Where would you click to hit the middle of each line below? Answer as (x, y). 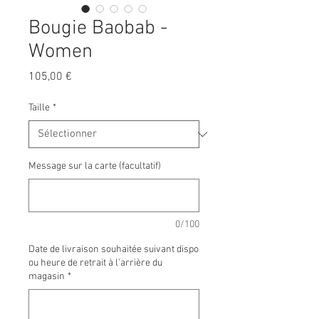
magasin (47, 277)
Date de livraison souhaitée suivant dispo (114, 250)
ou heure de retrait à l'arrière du (95, 263)
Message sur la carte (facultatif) (95, 167)
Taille (39, 108)
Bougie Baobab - (98, 29)
